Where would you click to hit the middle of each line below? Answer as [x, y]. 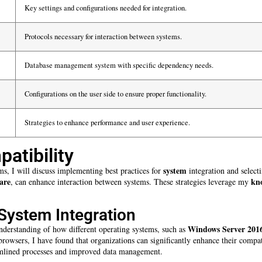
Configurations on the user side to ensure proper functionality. [116, 94]
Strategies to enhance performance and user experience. [107, 123]
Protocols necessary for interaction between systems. [103, 37]
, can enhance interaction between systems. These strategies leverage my [131, 182]
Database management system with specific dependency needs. [119, 65]
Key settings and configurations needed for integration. [106, 8]
